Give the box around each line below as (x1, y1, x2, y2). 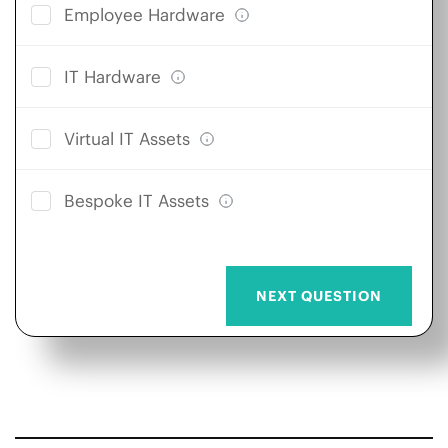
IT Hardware (64, 65, 161, 88)
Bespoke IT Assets (64, 190, 209, 213)
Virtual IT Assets (64, 128, 190, 151)
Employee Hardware (64, 3, 225, 26)
